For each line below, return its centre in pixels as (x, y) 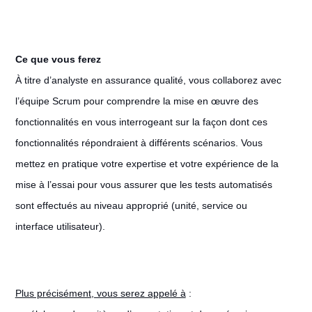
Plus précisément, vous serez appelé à (100, 293)
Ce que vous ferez (58, 59)
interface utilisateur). (61, 226)
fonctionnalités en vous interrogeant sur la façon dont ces (141, 122)
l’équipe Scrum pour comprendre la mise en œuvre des (136, 101)
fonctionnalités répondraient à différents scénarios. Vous (139, 143)
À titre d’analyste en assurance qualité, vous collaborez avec (148, 80)
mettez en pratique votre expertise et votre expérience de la (147, 164)
